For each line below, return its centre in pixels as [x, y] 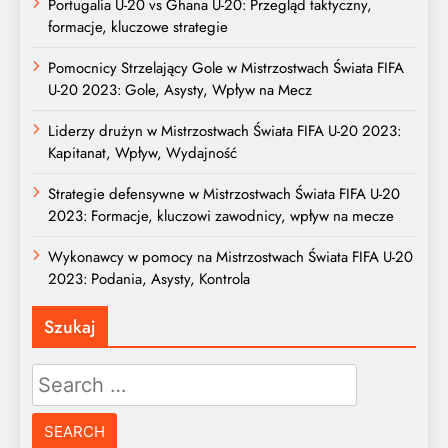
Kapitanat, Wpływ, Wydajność [142, 152]
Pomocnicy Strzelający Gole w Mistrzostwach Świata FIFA [226, 67]
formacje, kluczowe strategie [138, 26]
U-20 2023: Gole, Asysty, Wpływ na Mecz [180, 89]
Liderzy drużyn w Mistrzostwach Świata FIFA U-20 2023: [224, 130]
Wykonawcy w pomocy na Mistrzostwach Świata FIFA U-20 [230, 256]
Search [59, 375]
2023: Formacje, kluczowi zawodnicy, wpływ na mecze [221, 215]
